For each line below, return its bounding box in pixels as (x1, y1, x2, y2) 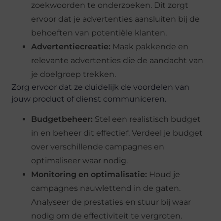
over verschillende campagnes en (31, 142, 165, 151)
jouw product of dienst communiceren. (11, 94, 167, 104)
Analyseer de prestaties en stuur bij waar (31, 197, 191, 207)
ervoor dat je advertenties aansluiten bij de (31, 14, 200, 24)
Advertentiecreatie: (31, 42, 111, 52)
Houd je (147, 169, 181, 179)
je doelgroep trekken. (31, 70, 116, 79)
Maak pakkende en (110, 42, 189, 52)
